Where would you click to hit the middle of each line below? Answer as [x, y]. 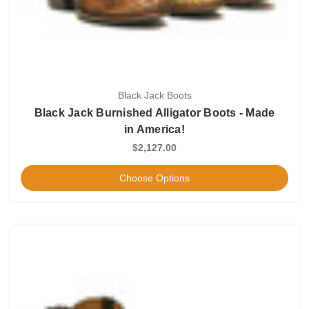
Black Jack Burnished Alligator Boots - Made [154, 112]
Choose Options [154, 178]
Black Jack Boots [154, 95]
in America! [154, 129]
